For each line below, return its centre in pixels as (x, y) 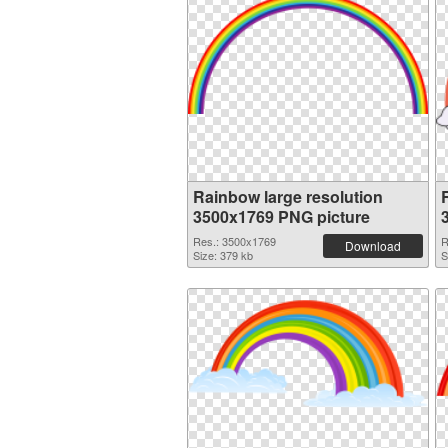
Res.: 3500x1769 (234, 241)
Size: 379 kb (223, 255)
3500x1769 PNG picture (281, 216)
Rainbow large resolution (288, 196)
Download (373, 245)
